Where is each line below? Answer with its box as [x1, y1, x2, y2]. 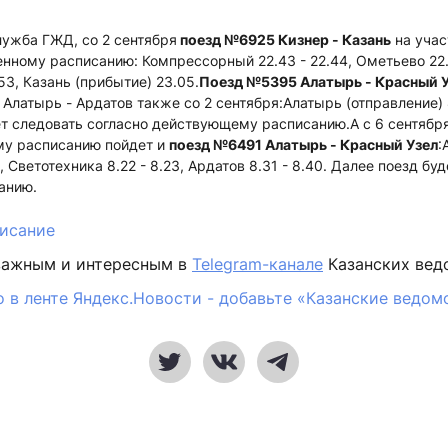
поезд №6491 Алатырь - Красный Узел [169, 136, 438, 153]
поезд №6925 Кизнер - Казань [177, 31, 391, 48]
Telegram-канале [192, 254, 323, 274]
